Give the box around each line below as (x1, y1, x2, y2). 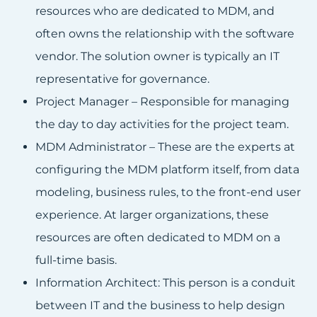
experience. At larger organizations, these (35, 208, 269, 222)
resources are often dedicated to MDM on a (35, 231, 280, 245)
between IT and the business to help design (35, 299, 285, 313)
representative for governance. (35, 72, 209, 86)
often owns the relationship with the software (35, 27, 294, 41)
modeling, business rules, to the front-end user (35, 185, 301, 200)
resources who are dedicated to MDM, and (35, 4, 275, 18)
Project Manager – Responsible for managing (35, 95, 289, 109)
